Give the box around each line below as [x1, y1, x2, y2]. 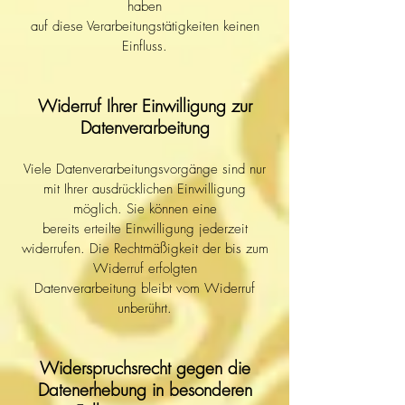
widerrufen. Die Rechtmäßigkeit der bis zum [21, 240, 268, 258]
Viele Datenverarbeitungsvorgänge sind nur [24, 160, 266, 178]
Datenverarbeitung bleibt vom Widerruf [34, 279, 255, 297]
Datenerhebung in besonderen [37, 378, 252, 401]
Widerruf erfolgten [92, 259, 197, 278]
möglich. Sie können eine [72, 200, 217, 218]
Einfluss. [122, 37, 167, 55]
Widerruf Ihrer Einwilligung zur [37, 94, 252, 118]
